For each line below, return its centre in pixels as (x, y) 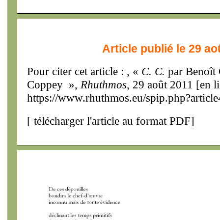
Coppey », (54, 84)
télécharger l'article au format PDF (111, 121)
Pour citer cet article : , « (84, 71)
